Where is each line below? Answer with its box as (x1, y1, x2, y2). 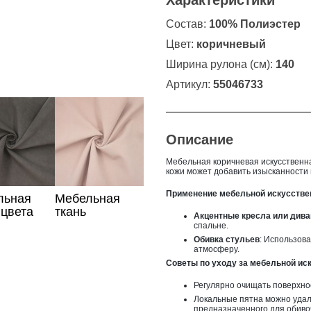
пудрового (55, 218, 115, 233)
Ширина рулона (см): (166, 58, 276, 70)
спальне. (194, 220, 228, 230)
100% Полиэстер (209, 18, 301, 30)
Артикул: (166, 78, 213, 90)
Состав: (166, 18, 209, 30)
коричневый (196, 38, 266, 50)
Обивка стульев (194, 234, 260, 244)
